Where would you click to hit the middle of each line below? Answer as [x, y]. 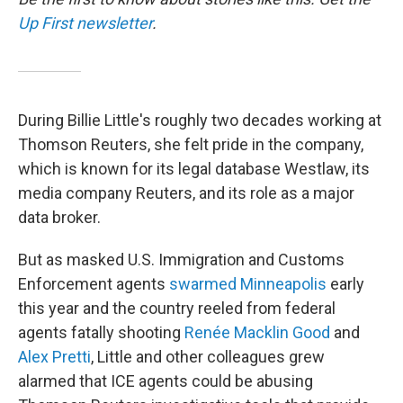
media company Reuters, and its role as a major [186, 193]
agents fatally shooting [101, 332]
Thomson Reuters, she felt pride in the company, [191, 144]
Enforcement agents [94, 284]
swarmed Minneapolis [248, 284]
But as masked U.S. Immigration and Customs [181, 260]
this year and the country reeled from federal [177, 308]
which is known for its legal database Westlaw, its [194, 169]
